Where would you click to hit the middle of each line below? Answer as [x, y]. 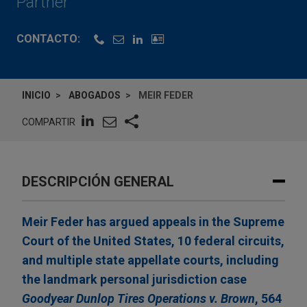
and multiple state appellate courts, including [150, 260]
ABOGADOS [95, 96]
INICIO [36, 96]
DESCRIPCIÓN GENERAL [98, 182]
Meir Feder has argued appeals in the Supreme [153, 222]
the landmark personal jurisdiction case [134, 280]
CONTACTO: [48, 39]
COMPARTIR [49, 122]
